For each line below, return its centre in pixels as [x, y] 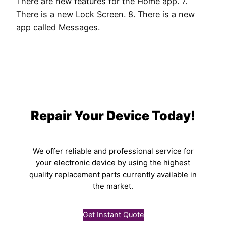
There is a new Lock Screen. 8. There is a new [105, 14]
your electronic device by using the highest [113, 163]
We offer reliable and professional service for [113, 151]
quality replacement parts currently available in [113, 174]
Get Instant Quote [113, 215]
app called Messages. [58, 27]
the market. [113, 186]
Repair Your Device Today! [113, 115]
